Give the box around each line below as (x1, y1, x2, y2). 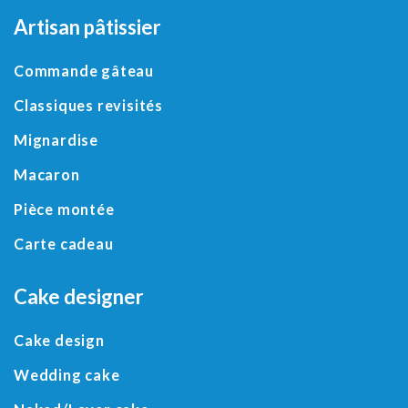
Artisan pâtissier (14, 15, 161, 39)
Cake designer (14, 284, 144, 309)
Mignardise (14, 131, 98, 148)
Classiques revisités (14, 97, 163, 114)
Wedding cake (14, 366, 120, 383)
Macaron (14, 166, 80, 183)
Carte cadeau (14, 235, 114, 252)
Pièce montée (14, 200, 115, 218)
